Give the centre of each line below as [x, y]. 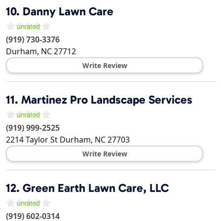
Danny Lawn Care [68, 12]
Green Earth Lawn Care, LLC [96, 188]
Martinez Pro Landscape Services [107, 100]
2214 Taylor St [32, 140]
